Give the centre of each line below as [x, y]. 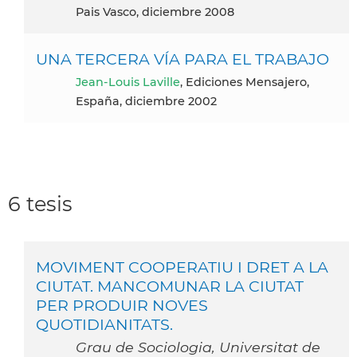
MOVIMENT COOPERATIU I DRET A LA [182, 267]
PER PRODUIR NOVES [122, 305]
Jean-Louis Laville [131, 82]
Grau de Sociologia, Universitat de [198, 347]
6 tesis [40, 203]
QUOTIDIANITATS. [104, 324]
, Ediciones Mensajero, [245, 82]
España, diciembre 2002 [146, 101]
